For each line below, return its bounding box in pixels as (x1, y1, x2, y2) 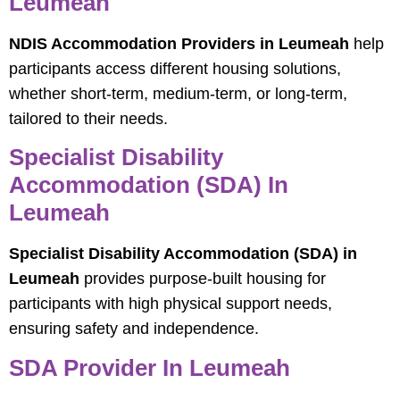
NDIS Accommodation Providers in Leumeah (9, 34, 349, 53)
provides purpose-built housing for (79, 270, 326, 288)
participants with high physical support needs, (9, 295, 332, 313)
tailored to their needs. (9, 109, 168, 128)
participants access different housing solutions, (9, 59, 341, 78)
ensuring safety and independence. (9, 320, 259, 338)
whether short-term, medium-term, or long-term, (9, 84, 347, 103)
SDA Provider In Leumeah (9, 354, 290, 381)
